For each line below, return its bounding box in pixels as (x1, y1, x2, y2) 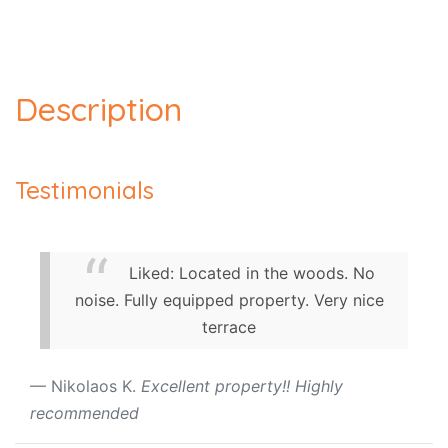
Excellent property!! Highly (141, 376, 343, 396)
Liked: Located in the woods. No (128, 263, 375, 283)
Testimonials (15, 175, 154, 205)
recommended (30, 403, 139, 423)
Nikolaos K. (51, 376, 141, 396)
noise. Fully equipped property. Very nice (74, 290, 384, 310)
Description (15, 89, 182, 129)
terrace (202, 317, 256, 337)
